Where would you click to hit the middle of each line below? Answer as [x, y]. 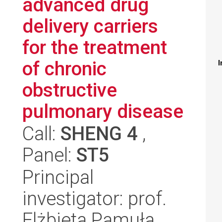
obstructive [70, 90]
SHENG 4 [99, 134]
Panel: [49, 155]
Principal [58, 177]
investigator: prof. [94, 198]
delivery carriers [90, 26]
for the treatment [95, 47]
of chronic [64, 69]
